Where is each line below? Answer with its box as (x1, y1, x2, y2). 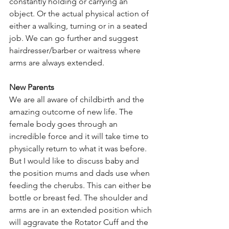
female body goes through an (9, 119, 120, 129)
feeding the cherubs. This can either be (9, 180, 153, 191)
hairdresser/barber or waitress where (9, 45, 143, 56)
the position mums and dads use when (9, 168, 152, 178)
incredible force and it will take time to (9, 131, 151, 142)
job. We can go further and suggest (9, 33, 140, 43)
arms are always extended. (9, 58, 104, 68)
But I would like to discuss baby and (9, 156, 141, 166)
